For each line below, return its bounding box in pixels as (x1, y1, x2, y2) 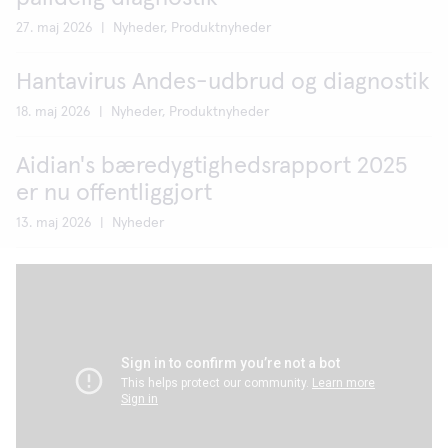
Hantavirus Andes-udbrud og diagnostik (16, 70, 430, 95)
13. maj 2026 (16, 216, 96, 231)
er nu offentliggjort (16, 181, 212, 206)
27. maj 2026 (16, 21, 97, 36)
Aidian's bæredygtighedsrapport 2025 (16, 154, 407, 179)
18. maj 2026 (16, 105, 95, 120)
